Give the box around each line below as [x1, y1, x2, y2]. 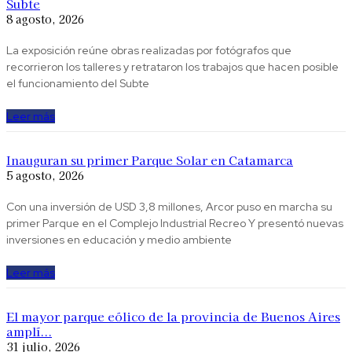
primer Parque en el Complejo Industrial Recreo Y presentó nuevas [6, 216, 343, 231]
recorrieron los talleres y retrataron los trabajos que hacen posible [6, 60, 339, 75]
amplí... [6, 323, 52, 340]
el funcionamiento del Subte [6, 76, 149, 91]
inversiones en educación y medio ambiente [6, 233, 232, 247]
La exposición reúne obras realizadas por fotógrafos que [6, 43, 291, 58]
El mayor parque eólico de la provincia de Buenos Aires [6, 308, 340, 325]
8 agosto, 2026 [6, 11, 84, 27]
